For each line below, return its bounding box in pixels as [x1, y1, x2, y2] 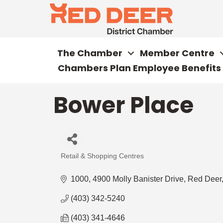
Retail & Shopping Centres [61, 152, 144, 160]
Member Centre [140, 47, 215, 59]
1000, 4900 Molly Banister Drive [71, 175, 184, 183]
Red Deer [188, 175, 222, 183]
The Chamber [57, 47, 122, 59]
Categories [60, 156, 118, 170]
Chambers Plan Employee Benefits [58, 62, 221, 74]
